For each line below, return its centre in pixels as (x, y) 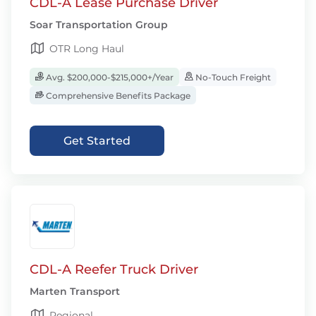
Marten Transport (75, 291)
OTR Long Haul (87, 49)
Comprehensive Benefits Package (117, 96)
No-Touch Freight (232, 77)
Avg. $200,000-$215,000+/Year (109, 77)
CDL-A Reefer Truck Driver (114, 269)
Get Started (97, 141)
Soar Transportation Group (99, 25)
